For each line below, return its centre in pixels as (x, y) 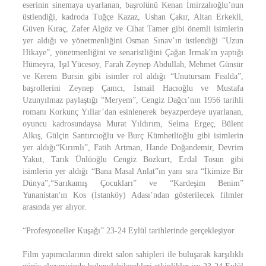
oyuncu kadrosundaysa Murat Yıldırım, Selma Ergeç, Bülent (133, 124)
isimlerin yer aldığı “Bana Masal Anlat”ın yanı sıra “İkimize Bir (133, 171)
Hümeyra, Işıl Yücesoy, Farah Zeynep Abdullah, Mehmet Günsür (133, 64)
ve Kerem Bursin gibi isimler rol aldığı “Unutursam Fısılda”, (133, 76)
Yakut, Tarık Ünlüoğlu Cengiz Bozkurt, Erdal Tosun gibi (133, 159)
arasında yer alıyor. (55, 207)
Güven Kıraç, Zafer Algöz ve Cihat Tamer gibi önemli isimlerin (133, 29)
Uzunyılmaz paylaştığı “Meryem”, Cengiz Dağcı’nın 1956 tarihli (133, 100)
